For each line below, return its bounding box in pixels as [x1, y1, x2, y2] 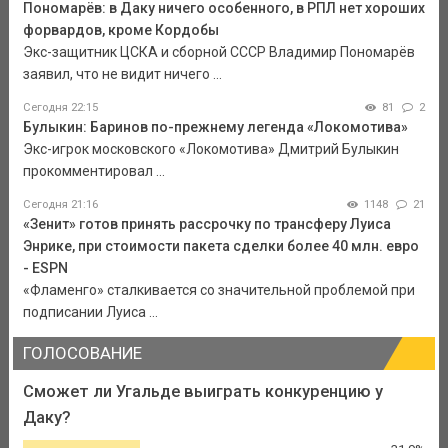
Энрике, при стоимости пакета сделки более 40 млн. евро [22, 238, 419, 255]
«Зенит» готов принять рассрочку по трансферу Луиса [22, 216, 391, 233]
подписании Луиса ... [22, 304, 158, 321]
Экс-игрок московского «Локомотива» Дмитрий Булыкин [22, 141, 399, 158]
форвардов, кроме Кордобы [22, 22, 219, 39]
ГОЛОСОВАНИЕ [22, 343, 142, 364]
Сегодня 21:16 [22, 198, 98, 212]
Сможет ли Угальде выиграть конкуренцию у [22, 381, 383, 401]
